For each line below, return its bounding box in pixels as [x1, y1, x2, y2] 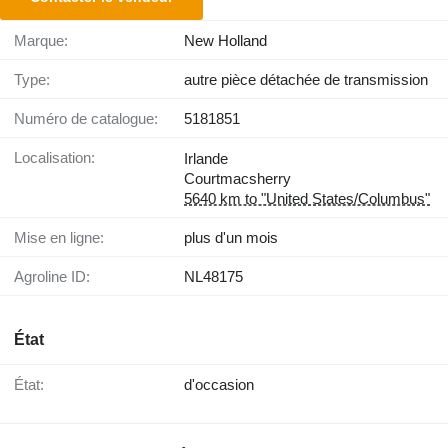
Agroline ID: [24, 267, 90, 285]
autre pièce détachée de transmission [184, 70, 428, 88]
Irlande [184, 149, 228, 167]
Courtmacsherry [184, 169, 291, 187]
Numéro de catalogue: [25, 109, 158, 127]
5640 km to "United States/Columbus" [184, 189, 430, 207]
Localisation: [22, 148, 95, 166]
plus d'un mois [184, 228, 278, 246]
